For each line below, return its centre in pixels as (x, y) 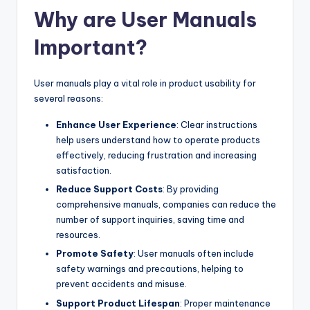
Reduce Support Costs (109, 189)
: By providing (191, 189)
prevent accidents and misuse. (121, 284)
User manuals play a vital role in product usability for (145, 83)
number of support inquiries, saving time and (150, 220)
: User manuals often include (194, 254)
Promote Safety (95, 254)
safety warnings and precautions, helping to (150, 269)
